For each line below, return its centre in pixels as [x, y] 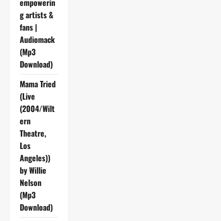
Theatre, [33, 133]
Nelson [31, 182]
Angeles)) [35, 158]
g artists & [37, 15]
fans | [28, 27]
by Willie [33, 170]
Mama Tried [38, 84]
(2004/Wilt [37, 108]
